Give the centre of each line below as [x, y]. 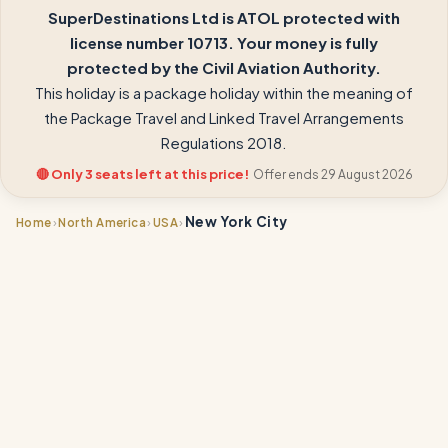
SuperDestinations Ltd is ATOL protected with [224, 17]
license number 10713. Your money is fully [224, 42]
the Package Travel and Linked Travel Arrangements [224, 117]
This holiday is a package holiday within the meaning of [224, 92]
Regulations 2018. [224, 142]
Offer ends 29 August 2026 [332, 174]
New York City [236, 221]
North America [102, 222]
